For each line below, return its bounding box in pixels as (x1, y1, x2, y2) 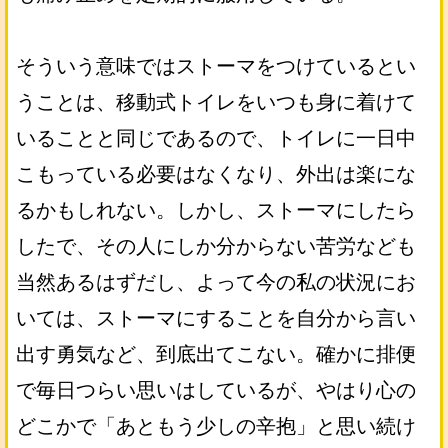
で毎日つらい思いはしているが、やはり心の (16, 379, 416, 401)
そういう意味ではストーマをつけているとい (16, 55, 416, 77)
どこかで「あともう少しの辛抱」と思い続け (16, 415, 416, 437)
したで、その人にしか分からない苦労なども (16, 235, 416, 257)
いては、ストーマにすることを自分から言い (16, 307, 416, 329)
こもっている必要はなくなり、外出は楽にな (16, 163, 416, 185)
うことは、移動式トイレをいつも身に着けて (16, 91, 416, 113)
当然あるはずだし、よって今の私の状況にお (16, 271, 416, 293)
